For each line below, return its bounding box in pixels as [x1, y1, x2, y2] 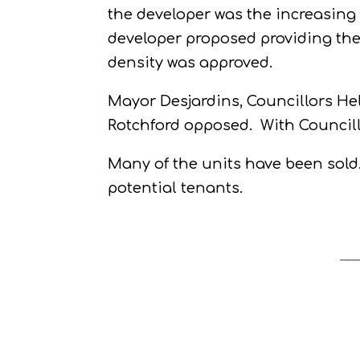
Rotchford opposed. [108, 117, 253, 133]
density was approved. [108, 54, 273, 71]
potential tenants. [108, 179, 243, 196]
